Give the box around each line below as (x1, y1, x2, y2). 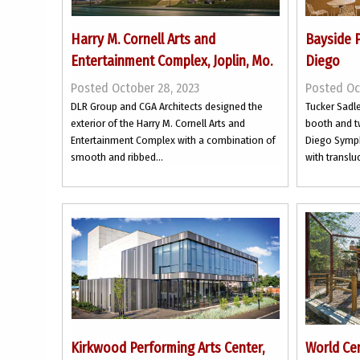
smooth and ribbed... (71, 150, 163, 164)
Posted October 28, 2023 (71, 80, 199, 96)
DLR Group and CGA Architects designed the (71, 100, 263, 113)
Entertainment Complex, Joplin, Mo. (71, 52, 272, 70)
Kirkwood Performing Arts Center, (71, 339, 264, 357)
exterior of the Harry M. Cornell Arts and (71, 117, 245, 130)
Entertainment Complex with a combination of (71, 133, 276, 147)
